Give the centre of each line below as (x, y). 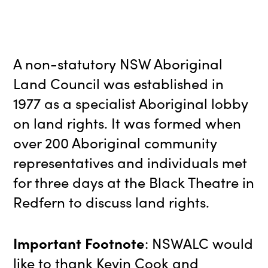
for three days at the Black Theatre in (134, 182)
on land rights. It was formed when (127, 123)
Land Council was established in (119, 83)
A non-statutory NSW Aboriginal (118, 63)
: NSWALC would (199, 243)
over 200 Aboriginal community (115, 142)
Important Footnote (79, 243)
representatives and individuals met (130, 162)
